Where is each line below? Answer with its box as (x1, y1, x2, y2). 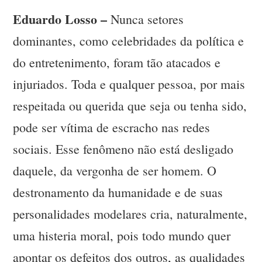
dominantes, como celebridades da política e (13, 32, 244, 50)
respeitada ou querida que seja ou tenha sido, (13, 97, 247, 115)
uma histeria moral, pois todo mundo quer (13, 227, 231, 244)
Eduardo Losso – (13, 9, 108, 29)
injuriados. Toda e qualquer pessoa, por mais (13, 75, 246, 93)
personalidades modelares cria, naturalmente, (13, 205, 248, 223)
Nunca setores (107, 11, 184, 28)
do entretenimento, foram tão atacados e (13, 54, 221, 71)
